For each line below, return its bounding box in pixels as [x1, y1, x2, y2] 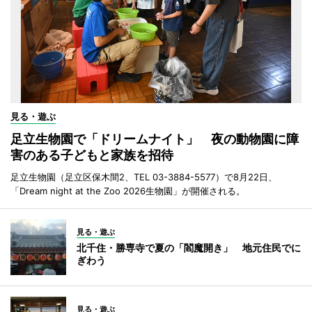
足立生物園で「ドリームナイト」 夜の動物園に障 [10, 131, 299, 146]
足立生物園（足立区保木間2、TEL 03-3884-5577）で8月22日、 [10, 171, 277, 182]
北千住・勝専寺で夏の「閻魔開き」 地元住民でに [77, 241, 301, 253]
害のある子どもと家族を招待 [10, 147, 173, 162]
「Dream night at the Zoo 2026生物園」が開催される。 [10, 185, 245, 196]
